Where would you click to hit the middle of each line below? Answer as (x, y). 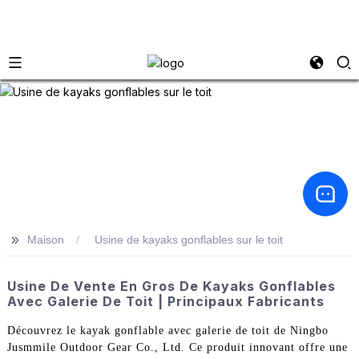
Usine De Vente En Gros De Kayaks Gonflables (171, 286)
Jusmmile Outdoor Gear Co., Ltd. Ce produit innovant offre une (177, 348)
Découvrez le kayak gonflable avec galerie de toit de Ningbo (167, 331)
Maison (45, 239)
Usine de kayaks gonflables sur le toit (188, 239)
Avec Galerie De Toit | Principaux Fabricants (165, 301)
